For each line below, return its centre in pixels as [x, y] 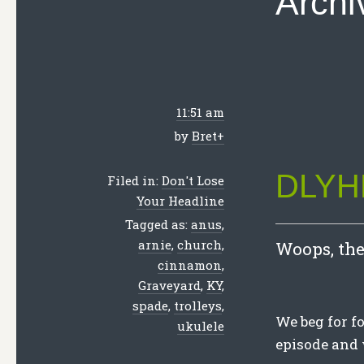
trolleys [198, 305]
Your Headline [180, 201]
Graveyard [169, 285]
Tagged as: [158, 224]
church [199, 244]
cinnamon [190, 264]
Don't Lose [193, 180]
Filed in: [134, 180]
